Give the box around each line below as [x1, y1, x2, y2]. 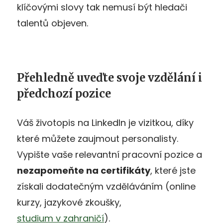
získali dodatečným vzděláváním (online [17, 180, 196, 193]
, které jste [150, 164, 196, 177]
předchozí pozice [17, 86, 111, 101]
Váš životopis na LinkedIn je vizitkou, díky [17, 116, 194, 129]
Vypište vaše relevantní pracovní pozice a [17, 148, 202, 161]
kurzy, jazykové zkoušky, [17, 196, 121, 209]
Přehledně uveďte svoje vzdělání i [17, 70, 202, 85]
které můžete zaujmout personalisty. [17, 132, 178, 145]
